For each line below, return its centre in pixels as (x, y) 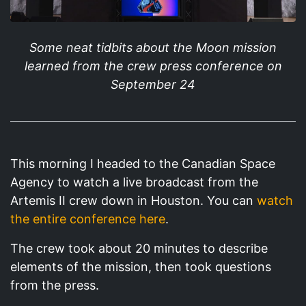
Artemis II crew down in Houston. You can (134, 201)
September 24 (153, 85)
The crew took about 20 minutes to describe (139, 249)
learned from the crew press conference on (153, 66)
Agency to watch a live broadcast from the (134, 182)
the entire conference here (88, 219)
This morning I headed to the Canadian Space (143, 164)
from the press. (55, 286)
